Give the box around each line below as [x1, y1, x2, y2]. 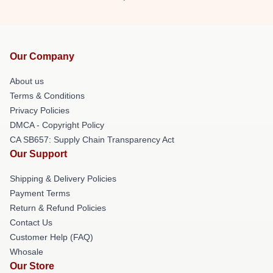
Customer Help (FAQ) [10, 232, 93, 242]
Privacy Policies [10, 105, 69, 115]
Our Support [10, 149, 67, 159]
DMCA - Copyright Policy [10, 120, 104, 130]
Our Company [10, 51, 74, 62]
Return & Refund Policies [10, 203, 106, 213]
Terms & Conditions [10, 91, 85, 101]
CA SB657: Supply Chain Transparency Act [10, 135, 174, 144]
